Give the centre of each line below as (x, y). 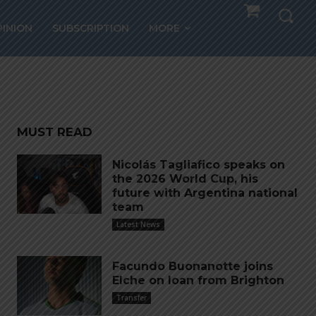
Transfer (132, 298)
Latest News (138, 224)
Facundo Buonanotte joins (193, 266)
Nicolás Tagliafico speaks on (199, 165)
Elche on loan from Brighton (198, 280)
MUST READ (55, 132)
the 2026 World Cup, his (185, 179)
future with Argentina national (205, 193)
